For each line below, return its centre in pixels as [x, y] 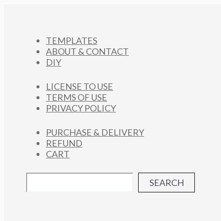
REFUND [64, 143]
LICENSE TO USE [79, 86]
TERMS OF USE [76, 97]
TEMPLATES [72, 40]
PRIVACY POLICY [81, 108]
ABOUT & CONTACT [87, 51]
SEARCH [166, 183]
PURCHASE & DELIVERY [95, 132]
